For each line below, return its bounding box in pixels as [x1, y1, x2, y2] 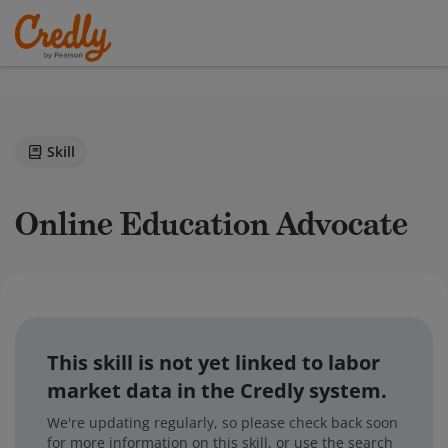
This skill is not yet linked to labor [47, 349, 380, 376]
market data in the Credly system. [47, 377, 387, 404]
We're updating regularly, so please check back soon [47, 413, 398, 432]
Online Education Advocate [39, 204, 408, 244]
